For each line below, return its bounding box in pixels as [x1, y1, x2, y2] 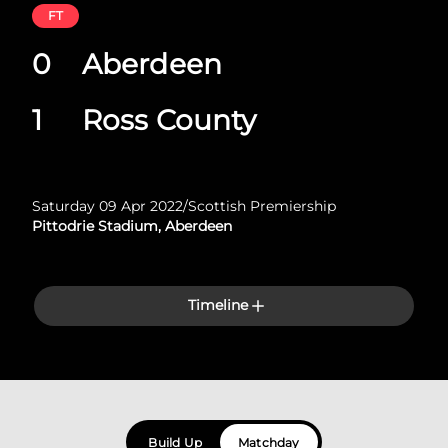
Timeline [187, 296, 249, 314]
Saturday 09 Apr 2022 [32, 197, 183, 215]
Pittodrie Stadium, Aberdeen [32, 217, 232, 235]
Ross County [82, 103, 257, 137]
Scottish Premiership [188, 197, 336, 215]
